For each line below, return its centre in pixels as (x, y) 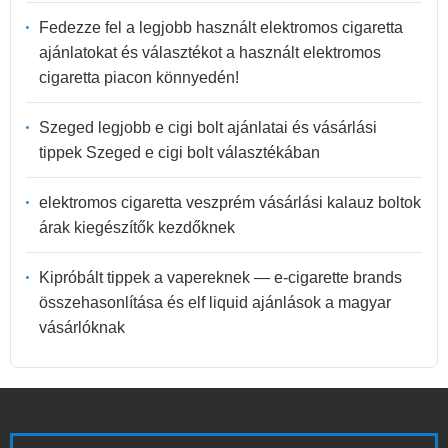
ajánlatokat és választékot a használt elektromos (210, 52)
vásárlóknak (82, 327)
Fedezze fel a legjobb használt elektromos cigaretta (221, 27)
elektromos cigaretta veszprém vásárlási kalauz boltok (230, 202)
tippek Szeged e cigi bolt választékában (179, 152)
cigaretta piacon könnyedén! (139, 77)
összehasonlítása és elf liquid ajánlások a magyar (215, 302)
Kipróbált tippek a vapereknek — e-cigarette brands (220, 277)
